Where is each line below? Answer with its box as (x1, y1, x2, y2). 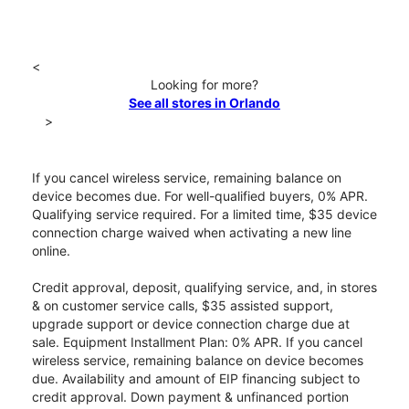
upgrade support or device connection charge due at (32, 316, 350, 332)
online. (32, 243, 70, 259)
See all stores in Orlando (129, 95, 280, 111)
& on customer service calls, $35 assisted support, (32, 298, 333, 314)
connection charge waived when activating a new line (32, 225, 351, 241)
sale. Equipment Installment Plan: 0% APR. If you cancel (32, 334, 362, 351)
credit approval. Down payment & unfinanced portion (32, 389, 349, 405)
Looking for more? (151, 77, 258, 93)
